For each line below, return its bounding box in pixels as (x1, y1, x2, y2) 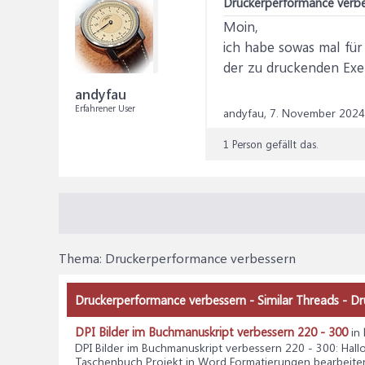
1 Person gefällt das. (223, 137, 319, 151)
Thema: (59, 249, 105, 266)
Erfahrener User (75, 102, 135, 114)
